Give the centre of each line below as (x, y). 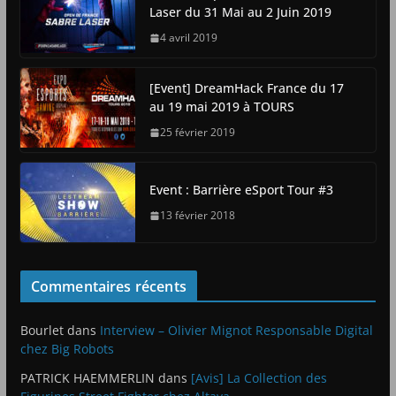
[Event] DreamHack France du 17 (246, 88)
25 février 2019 (197, 133)
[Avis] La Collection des (259, 378)
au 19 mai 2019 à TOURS (221, 107)
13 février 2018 (197, 216)
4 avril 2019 (188, 38)
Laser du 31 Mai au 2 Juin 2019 (240, 12)
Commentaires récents (108, 287)
